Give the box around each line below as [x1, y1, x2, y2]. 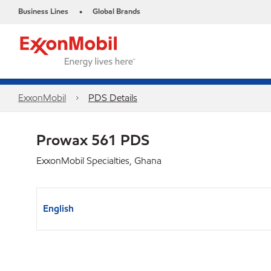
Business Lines [18, 6, 68, 17]
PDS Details [88, 91, 137, 104]
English [43, 202, 74, 215]
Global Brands [93, 6, 140, 17]
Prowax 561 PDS [36, 130, 149, 149]
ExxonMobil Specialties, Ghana [36, 154, 162, 167]
